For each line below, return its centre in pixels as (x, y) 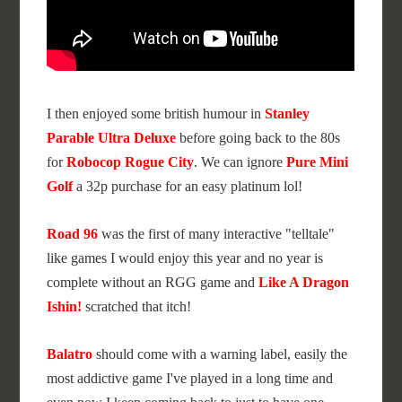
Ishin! (65, 306)
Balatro (72, 354)
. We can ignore (240, 162)
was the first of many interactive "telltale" (217, 234)
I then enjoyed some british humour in (156, 114)
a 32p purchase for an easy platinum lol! (188, 186)
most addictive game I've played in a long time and (190, 378)
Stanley (288, 114)
